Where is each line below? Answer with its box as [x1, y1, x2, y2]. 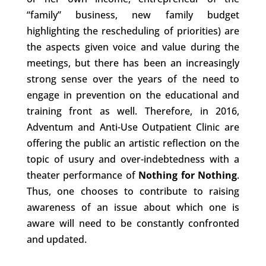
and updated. [26, 233, 87, 246]
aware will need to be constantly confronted [26, 217, 240, 230]
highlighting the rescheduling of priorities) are [26, 24, 240, 38]
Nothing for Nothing [138, 169, 237, 182]
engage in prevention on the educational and [26, 88, 240, 102]
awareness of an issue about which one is [26, 201, 240, 214]
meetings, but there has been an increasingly [26, 56, 240, 70]
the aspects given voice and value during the [26, 40, 240, 54]
